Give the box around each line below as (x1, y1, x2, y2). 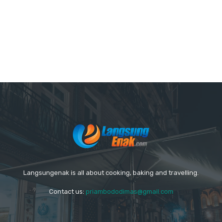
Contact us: (49, 187, 86, 195)
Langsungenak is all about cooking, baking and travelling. (23, 168, 199, 176)
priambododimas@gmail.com (85, 187, 173, 195)
